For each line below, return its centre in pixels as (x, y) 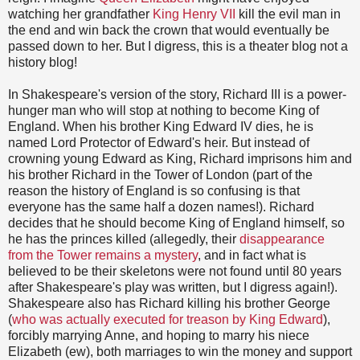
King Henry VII (194, 14)
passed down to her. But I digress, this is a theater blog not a (178, 47)
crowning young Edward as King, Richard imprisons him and (180, 159)
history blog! (43, 63)
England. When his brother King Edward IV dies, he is (161, 127)
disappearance (282, 239)
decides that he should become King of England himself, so (176, 223)
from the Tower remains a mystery (103, 256)
